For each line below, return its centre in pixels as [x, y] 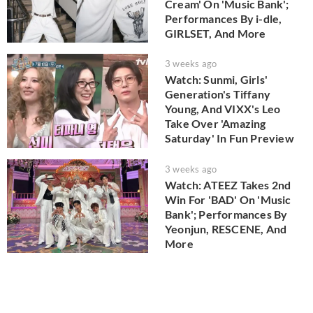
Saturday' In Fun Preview [230, 138]
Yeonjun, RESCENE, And [226, 228]
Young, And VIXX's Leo [223, 109]
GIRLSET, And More [216, 33]
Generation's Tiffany [218, 94]
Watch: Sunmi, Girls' [216, 80]
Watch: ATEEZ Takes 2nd [228, 184]
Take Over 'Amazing [216, 124]
